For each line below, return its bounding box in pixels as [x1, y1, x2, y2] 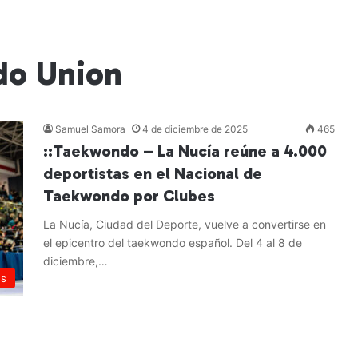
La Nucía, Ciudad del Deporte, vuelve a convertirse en [43, 217, 326, 231]
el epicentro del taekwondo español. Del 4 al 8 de [43, 236, 302, 249]
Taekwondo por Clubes [43, 186, 215, 205]
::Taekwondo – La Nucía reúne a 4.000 [43, 141, 327, 161]
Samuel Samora [55, 123, 125, 135]
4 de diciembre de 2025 [142, 123, 248, 135]
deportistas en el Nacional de [43, 164, 262, 183]
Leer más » [63, 288, 121, 301]
